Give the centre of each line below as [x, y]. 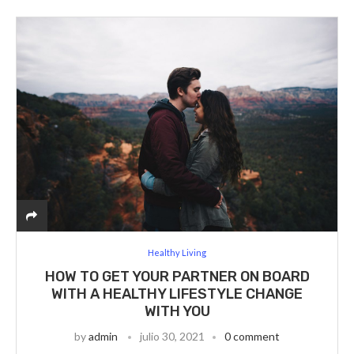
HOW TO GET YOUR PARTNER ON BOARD [177, 277]
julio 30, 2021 [172, 336]
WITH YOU [177, 311]
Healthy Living [177, 252]
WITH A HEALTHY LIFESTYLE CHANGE [177, 294]
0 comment [252, 336]
